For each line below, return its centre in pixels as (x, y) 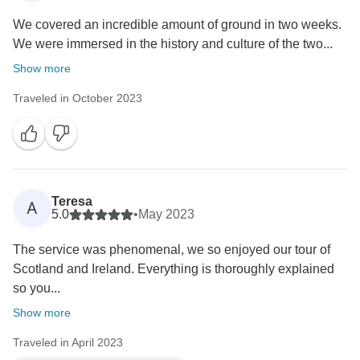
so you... (37, 288)
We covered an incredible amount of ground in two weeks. (177, 25)
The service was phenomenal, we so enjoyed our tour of (172, 250)
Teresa (72, 202)
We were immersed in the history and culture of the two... (173, 44)
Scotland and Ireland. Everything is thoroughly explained (174, 269)
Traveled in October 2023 (78, 98)
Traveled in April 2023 (68, 343)
